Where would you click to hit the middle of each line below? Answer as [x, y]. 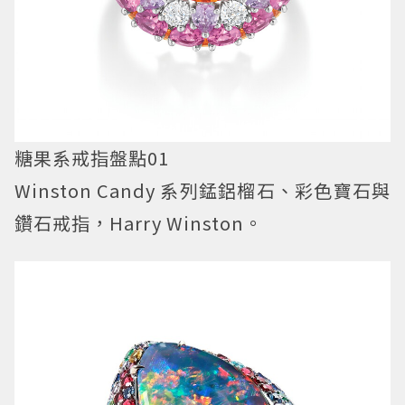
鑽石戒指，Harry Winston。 [139, 223]
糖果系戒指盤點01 [92, 158]
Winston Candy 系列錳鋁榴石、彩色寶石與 [202, 191]
